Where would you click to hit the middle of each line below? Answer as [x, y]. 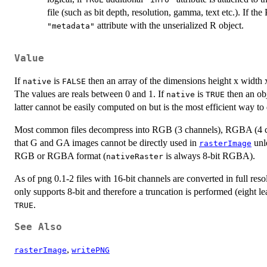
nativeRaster [135, 157]
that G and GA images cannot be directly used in [107, 143]
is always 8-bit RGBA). [209, 156]
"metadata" [71, 26]
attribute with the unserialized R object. [169, 25]
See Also [38, 227]
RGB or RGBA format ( [60, 156]
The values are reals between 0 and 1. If [90, 94]
